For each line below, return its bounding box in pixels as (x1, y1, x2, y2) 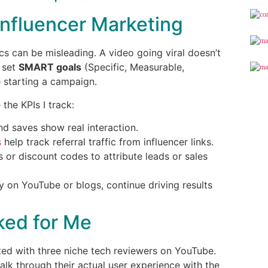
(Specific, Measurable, (81, 61, 184, 74)
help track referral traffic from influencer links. (1, 135, 214, 148)
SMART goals (19, 61, 81, 74)
